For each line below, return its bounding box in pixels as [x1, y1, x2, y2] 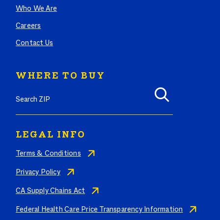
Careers [16, 22, 41, 30]
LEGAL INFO [16, 130, 85, 140]
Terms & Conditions [16, 150, 81, 158]
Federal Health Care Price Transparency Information [16, 206, 183, 214]
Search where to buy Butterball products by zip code [15, 81, 186, 89]
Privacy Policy [16, 168, 60, 177]
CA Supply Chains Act [16, 187, 85, 195]
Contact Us [16, 39, 54, 48]
